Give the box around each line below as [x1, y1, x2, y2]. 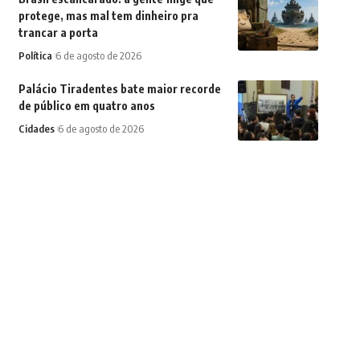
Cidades [18, 122, 55, 135]
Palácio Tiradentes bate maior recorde [18, 82, 221, 96]
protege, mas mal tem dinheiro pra [18, 9, 198, 22]
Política [18, 49, 52, 62]
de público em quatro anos [18, 99, 155, 112]
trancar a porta [18, 26, 98, 39]
